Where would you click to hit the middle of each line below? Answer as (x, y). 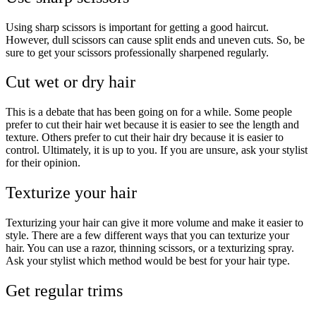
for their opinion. (43, 163)
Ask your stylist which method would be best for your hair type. (148, 261)
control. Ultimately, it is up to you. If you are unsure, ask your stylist (157, 150)
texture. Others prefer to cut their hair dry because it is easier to (145, 138)
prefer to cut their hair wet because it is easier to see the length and (152, 125)
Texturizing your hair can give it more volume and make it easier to (154, 223)
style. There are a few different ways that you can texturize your (147, 236)
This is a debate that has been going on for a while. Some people (149, 112)
